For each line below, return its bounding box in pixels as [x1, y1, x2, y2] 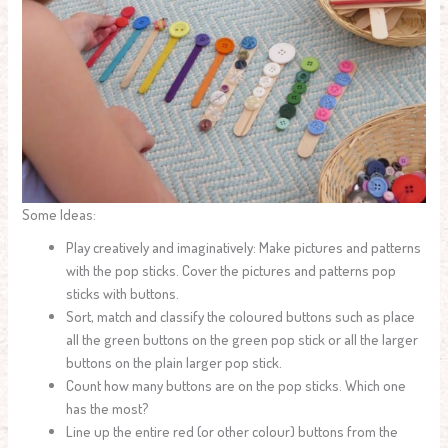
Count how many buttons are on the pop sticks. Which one [66, 375, 407, 394]
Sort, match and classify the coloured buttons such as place [66, 306, 416, 325]
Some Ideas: [22, 204, 97, 223]
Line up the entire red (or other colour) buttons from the [66, 421, 399, 440]
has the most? [66, 398, 150, 417]
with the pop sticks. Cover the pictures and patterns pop [66, 260, 397, 279]
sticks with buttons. [66, 283, 180, 302]
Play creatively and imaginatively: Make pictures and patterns [66, 237, 422, 256]
